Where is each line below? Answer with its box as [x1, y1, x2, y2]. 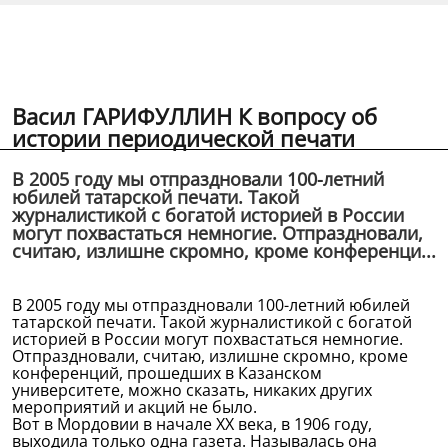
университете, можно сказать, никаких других [12, 379, 372, 401]
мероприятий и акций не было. [12, 396, 257, 418]
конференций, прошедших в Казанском [12, 362, 322, 384]
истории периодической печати [12, 123, 355, 153]
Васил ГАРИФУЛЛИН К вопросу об [12, 101, 377, 131]
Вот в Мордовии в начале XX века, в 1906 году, [12, 413, 372, 435]
